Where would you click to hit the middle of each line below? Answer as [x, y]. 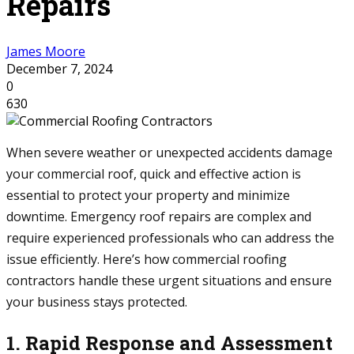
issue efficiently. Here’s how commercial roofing [147, 259]
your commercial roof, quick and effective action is [154, 173]
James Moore [46, 51]
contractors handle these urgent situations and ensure [169, 280]
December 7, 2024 [59, 68]
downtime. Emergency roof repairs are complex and [159, 216]
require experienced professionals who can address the [170, 237]
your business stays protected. [97, 301]
